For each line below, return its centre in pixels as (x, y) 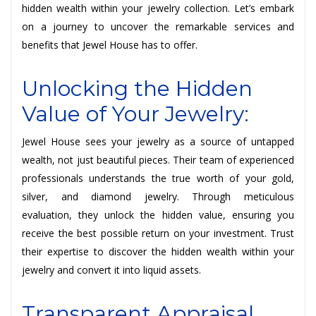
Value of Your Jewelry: (135, 114)
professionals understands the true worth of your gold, (158, 178)
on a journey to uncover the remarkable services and (158, 26)
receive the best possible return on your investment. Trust (158, 233)
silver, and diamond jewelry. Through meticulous (158, 196)
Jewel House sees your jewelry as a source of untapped (158, 141)
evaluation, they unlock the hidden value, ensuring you (158, 214)
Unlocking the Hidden (137, 88)
